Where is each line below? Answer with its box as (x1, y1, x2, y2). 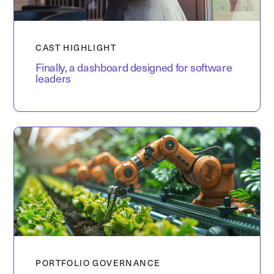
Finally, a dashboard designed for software (35, 62, 232, 75)
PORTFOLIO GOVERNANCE (35, 259, 161, 268)
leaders (35, 73, 71, 86)
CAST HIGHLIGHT (35, 43, 117, 53)
